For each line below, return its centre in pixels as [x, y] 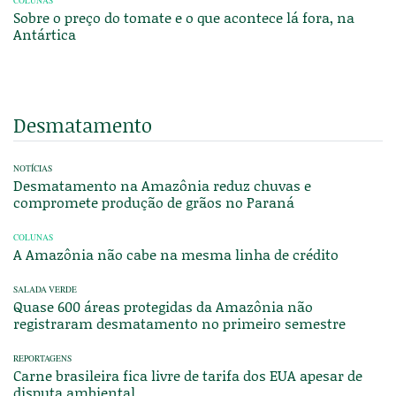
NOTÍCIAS [33, 169]
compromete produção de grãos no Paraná [154, 202]
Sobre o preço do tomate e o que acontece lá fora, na [184, 18]
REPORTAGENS [42, 359]
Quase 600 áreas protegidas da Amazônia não [163, 307]
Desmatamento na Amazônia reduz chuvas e [162, 186]
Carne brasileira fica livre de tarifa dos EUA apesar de [188, 376]
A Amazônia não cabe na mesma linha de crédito [176, 255]
